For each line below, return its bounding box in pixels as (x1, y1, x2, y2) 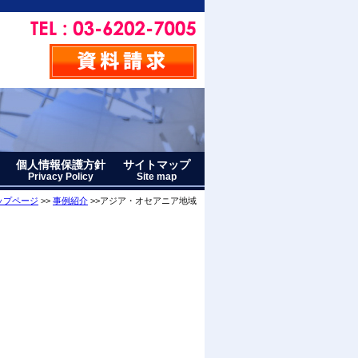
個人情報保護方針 (16, 158, 105, 171)
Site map (137, 171, 177, 182)
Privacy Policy (28, 171, 93, 182)
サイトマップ (123, 158, 190, 171)
